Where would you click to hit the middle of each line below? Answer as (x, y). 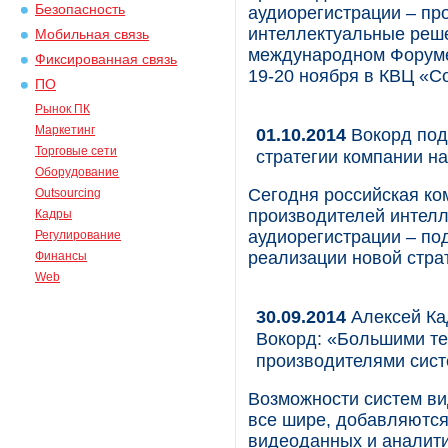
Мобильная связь (92, 34)
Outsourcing (68, 193)
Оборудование (77, 172)
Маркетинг (65, 130)
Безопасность (80, 9)
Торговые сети (76, 151)
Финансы (61, 256)
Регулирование (78, 235)
